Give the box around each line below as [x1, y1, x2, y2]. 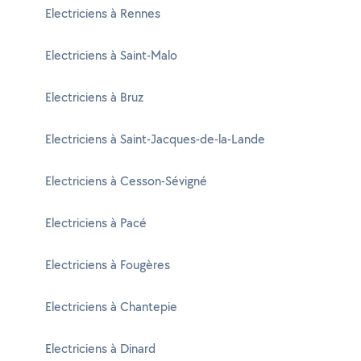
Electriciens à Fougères [45, 256, 170, 273]
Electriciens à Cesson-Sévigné [45, 172, 207, 189]
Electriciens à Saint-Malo [45, 47, 177, 64]
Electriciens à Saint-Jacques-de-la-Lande [45, 131, 265, 147]
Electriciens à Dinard [45, 340, 156, 357]
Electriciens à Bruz [45, 89, 143, 106]
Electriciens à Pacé [45, 214, 147, 231]
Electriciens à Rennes [45, 5, 160, 22]
